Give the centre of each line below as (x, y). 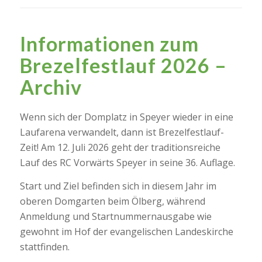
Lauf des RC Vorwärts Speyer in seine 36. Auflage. (127, 163)
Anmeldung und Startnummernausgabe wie (116, 216)
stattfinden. (44, 247)
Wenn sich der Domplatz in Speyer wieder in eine (126, 117)
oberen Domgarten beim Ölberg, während (112, 201)
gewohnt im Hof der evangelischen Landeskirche (126, 231)
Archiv (51, 87)
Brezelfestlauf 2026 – (123, 65)
